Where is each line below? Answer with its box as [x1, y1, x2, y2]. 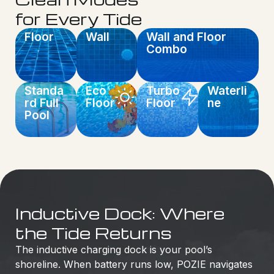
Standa [24, 83, 64, 98]
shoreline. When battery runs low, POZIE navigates [15, 257, 253, 270]
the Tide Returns [15, 221, 172, 243]
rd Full [24, 95, 59, 110]
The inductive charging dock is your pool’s [15, 243, 212, 256]
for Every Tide [15, 7, 142, 29]
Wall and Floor [146, 29, 226, 44]
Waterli [207, 83, 247, 98]
